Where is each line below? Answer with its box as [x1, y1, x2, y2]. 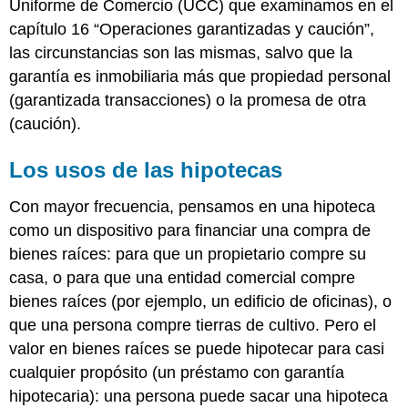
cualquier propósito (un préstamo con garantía [9, 362, 345, 382]
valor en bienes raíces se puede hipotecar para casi [9, 339, 385, 358]
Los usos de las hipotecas [9, 157, 283, 182]
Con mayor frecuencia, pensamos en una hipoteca [9, 197, 376, 216]
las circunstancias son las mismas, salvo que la [9, 43, 353, 62]
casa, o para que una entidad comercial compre [9, 268, 356, 287]
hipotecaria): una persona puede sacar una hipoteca [9, 386, 389, 405]
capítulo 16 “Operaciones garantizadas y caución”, [9, 19, 375, 38]
